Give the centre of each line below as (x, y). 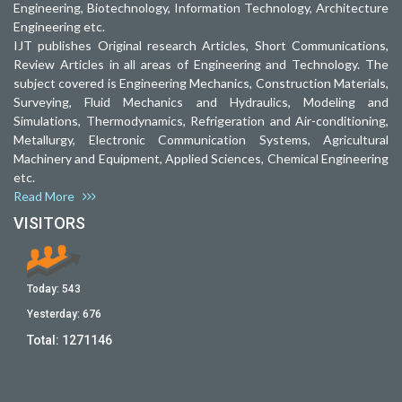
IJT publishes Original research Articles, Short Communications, (201, 45)
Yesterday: (55, 314)
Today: (44, 288)
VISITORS (49, 223)
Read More (48, 196)
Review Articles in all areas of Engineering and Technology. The (201, 64)
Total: (44, 340)
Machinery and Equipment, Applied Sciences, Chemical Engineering (201, 158)
